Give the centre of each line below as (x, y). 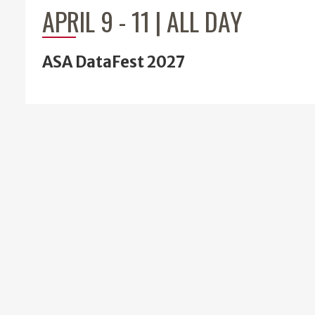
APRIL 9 (78, 21)
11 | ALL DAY (187, 21)
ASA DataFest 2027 (114, 62)
